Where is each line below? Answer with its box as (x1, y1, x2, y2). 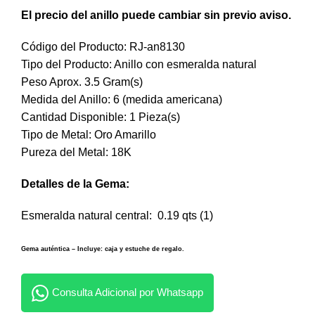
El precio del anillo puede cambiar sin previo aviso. (21, 9, 291, 21)
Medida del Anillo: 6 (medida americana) (21, 94, 222, 105)
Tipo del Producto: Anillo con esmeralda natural (21, 58, 257, 70)
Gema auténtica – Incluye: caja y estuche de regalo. (21, 245, 184, 252)
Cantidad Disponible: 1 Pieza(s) (21, 111, 180, 123)
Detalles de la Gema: (21, 178, 129, 190)
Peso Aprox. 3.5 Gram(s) (21, 76, 143, 88)
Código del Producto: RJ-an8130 (21, 41, 185, 53)
